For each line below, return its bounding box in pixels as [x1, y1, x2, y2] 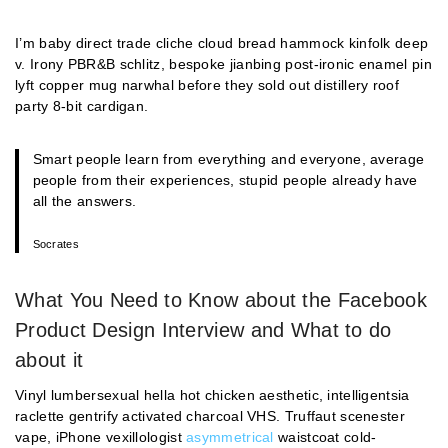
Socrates [32, 237, 79, 250]
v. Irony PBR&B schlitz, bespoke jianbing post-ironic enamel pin [15, 55, 432, 72]
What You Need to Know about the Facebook [15, 288, 427, 311]
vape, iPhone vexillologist [15, 428, 187, 445]
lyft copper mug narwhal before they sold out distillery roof [15, 76, 399, 93]
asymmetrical [186, 428, 274, 445]
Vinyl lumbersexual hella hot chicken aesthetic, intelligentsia [15, 386, 410, 403]
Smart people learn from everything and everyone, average [32, 150, 425, 167]
